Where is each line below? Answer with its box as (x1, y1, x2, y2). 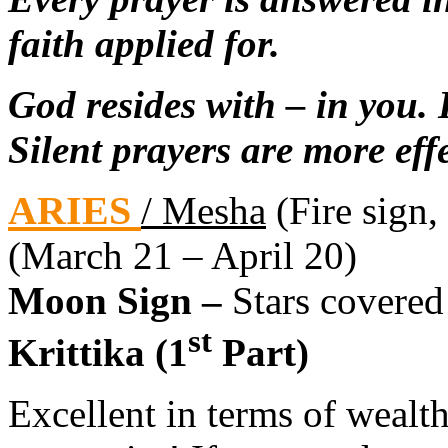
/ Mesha (141, 188, 266, 232)
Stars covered (232, 278, 444, 322)
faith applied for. (8, 21, 280, 65)
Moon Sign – (8, 278, 232, 322)
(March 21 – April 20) (8, 233, 357, 277)
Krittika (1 (8, 330, 188, 374)
